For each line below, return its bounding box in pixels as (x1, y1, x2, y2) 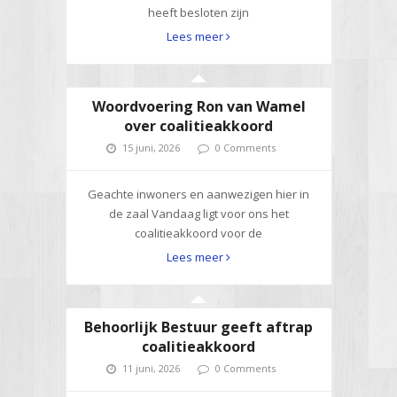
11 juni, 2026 (121, 361, 180, 375)
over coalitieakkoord (124, 115, 273, 136)
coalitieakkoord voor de (135, 224, 262, 241)
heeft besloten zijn (148, 4, 249, 20)
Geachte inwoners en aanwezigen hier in (88, 185, 309, 202)
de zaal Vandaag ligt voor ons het (108, 205, 289, 222)
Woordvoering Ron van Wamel (91, 96, 306, 116)
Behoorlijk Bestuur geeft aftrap (84, 316, 313, 337)
